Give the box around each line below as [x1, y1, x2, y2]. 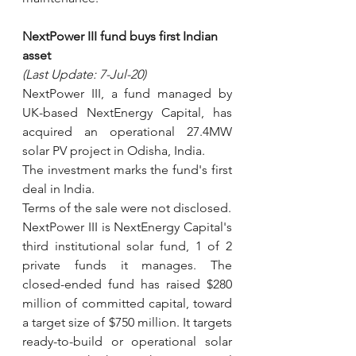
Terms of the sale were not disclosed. [22, 200, 231, 215]
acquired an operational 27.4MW [22, 124, 232, 139]
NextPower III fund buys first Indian [22, 29, 221, 44]
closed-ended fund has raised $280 [22, 277, 232, 292]
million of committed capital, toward [22, 296, 232, 311]
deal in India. [22, 181, 95, 196]
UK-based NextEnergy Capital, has [22, 105, 232, 120]
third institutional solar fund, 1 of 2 [22, 238, 232, 253]
